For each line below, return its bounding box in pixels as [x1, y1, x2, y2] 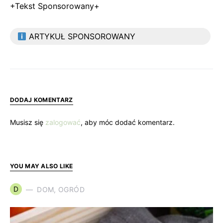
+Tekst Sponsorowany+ [10, 1, 100, 11]
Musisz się [10, 118, 45, 126]
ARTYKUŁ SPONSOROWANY [26, 31, 136, 41]
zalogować [45, 118, 81, 126]
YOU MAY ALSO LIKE [10, 162, 73, 170]
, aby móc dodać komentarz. [81, 118, 175, 126]
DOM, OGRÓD [37, 185, 85, 194]
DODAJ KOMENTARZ [10, 96, 73, 104]
